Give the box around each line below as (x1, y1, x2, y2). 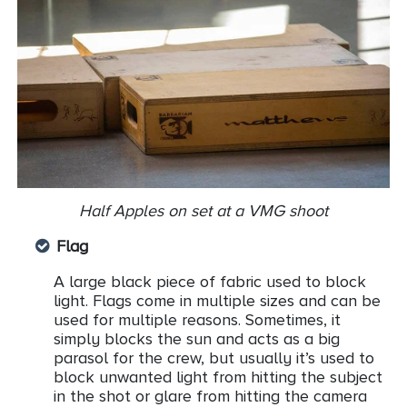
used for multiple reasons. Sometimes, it (54, 311, 341, 330)
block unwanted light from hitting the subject (54, 368, 382, 387)
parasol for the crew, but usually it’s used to (54, 349, 374, 368)
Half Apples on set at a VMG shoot (79, 202, 328, 221)
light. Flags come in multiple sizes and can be (54, 292, 381, 311)
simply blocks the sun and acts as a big (54, 330, 340, 349)
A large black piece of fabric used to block (54, 273, 366, 292)
